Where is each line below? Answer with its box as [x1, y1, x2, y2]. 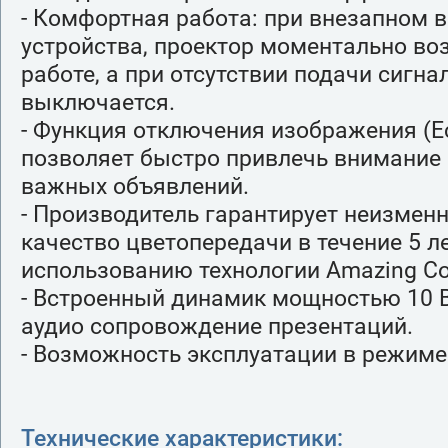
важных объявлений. [21, 171, 249, 200]
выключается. [21, 87, 175, 116]
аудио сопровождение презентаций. [21, 311, 413, 340]
